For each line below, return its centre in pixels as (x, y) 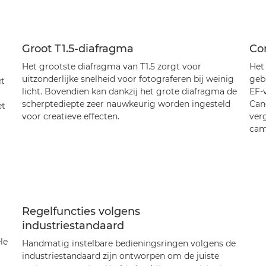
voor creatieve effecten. (70, 116)
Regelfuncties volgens (81, 211)
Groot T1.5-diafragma (77, 49)
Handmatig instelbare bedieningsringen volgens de (129, 243)
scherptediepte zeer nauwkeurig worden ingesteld (126, 104)
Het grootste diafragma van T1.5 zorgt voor (111, 66)
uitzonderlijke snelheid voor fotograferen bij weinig (128, 79)
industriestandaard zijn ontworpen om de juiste (120, 256)
